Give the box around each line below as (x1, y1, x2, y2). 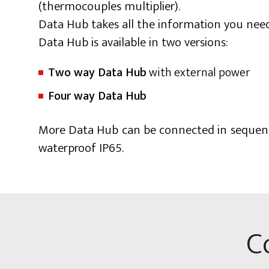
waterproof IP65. (38, 138, 124, 159)
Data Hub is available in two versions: (38, 32, 228, 53)
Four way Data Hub (48, 86, 147, 106)
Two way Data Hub (48, 62, 147, 83)
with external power (147, 62, 250, 83)
